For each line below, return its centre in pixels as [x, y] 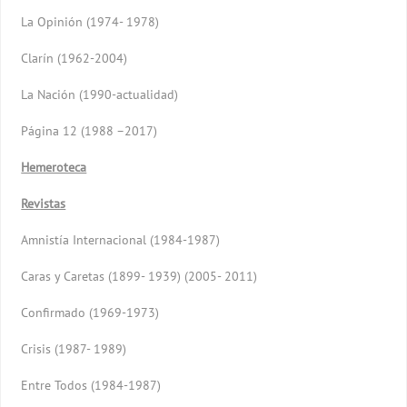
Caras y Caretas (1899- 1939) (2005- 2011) [139, 276]
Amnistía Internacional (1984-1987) [121, 239]
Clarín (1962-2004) [74, 58]
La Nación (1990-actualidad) [100, 94]
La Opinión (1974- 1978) [90, 21]
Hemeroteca [54, 167]
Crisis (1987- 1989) [74, 348]
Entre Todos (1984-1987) [91, 385]
